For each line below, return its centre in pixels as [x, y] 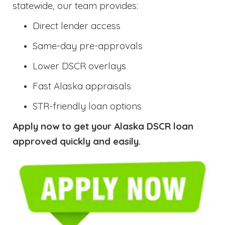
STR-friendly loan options [87, 106]
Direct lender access [77, 26]
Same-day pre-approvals [88, 46]
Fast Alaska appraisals [82, 86]
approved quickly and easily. [77, 141]
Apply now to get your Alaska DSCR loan [103, 126]
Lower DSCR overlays [79, 66]
